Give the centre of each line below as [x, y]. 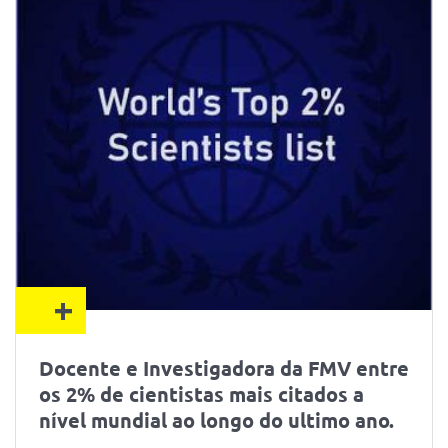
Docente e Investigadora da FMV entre [223, 367]
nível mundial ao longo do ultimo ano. [216, 419]
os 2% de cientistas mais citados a [201, 393]
